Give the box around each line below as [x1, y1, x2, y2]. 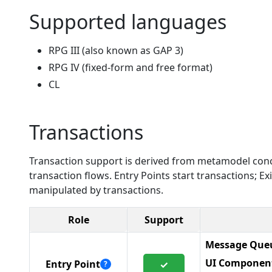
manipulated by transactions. [29, 183, 163, 197]
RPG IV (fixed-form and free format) [49, 61, 212, 74]
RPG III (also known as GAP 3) [49, 44, 183, 57]
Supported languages [29, 8, 226, 35]
